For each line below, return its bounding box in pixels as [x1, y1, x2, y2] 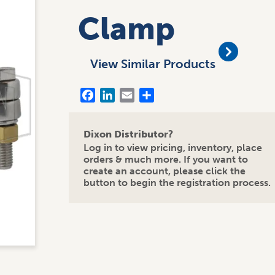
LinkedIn [115, 87, 158, 102]
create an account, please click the [83, 165, 246, 177]
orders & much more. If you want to [83, 153, 248, 166]
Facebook [95, 87, 139, 102]
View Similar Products [90, 56, 219, 71]
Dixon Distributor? [83, 128, 176, 141]
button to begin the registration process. [83, 177, 271, 189]
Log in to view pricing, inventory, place [83, 142, 262, 154]
